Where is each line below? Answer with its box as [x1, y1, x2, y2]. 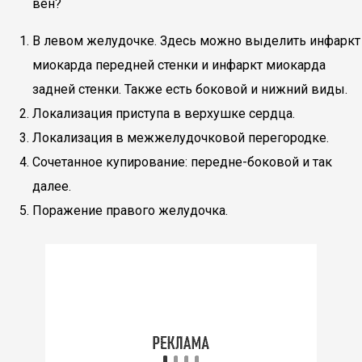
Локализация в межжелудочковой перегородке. [32, 130, 329, 145]
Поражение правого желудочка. [32, 203, 228, 218]
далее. [32, 179, 71, 194]
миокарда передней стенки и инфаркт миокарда [32, 57, 326, 73]
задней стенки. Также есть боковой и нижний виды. [32, 82, 347, 97]
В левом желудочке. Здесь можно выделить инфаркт [32, 33, 360, 48]
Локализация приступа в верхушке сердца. [32, 106, 295, 121]
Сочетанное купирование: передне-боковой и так [32, 154, 332, 170]
